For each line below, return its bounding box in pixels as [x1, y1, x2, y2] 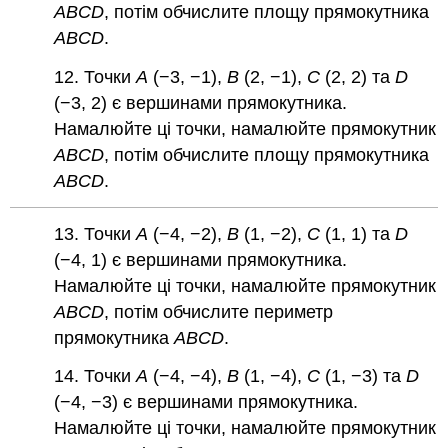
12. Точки [54, 66, 137, 87]
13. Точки [54, 223, 137, 244]
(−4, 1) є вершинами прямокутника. [54, 249, 348, 270]
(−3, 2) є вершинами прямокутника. [54, 92, 348, 113]
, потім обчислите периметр [104, 301, 334, 322]
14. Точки [54, 366, 137, 387]
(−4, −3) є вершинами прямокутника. [54, 392, 359, 413]
